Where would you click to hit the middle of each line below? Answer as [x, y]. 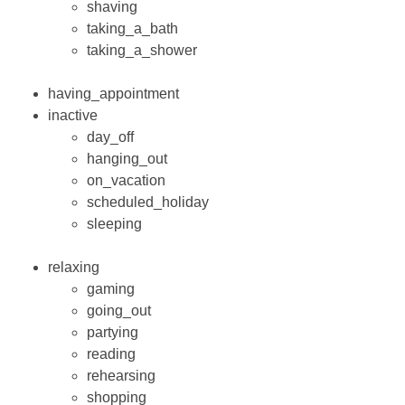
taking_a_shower [142, 51]
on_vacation [127, 181]
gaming [111, 289]
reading [112, 354]
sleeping [115, 224]
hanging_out [127, 159]
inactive [73, 116]
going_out [119, 311]
